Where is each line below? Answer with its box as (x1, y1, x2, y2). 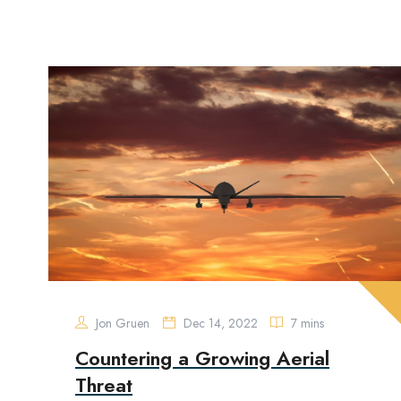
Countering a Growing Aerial (75, 344, 329, 372)
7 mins (287, 314, 324, 332)
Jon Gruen (92, 314, 149, 332)
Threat (75, 371, 132, 399)
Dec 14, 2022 (180, 314, 261, 332)
